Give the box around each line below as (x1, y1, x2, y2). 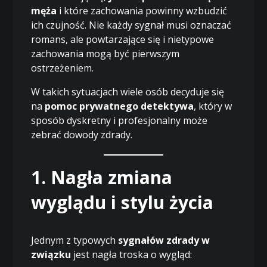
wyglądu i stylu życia (31, 190, 214, 215)
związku (31, 247, 72, 261)
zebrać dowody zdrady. (31, 128, 133, 141)
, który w (194, 99, 232, 113)
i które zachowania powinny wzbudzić (57, 4, 228, 17)
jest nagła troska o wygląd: (71, 247, 193, 261)
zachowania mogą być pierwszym (31, 46, 180, 60)
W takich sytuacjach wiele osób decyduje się (31, 85, 225, 98)
